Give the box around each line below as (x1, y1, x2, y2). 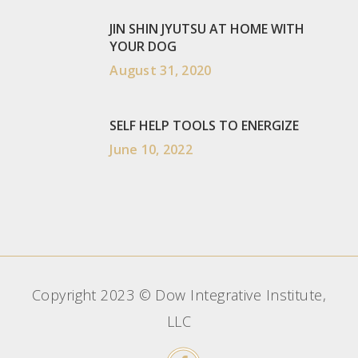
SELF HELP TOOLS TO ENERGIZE (109, 117, 300, 135)
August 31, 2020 (109, 62, 212, 80)
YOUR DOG (109, 38, 177, 56)
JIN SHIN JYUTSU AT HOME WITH (109, 20, 305, 38)
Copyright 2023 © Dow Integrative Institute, (31, 285, 327, 305)
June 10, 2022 (109, 141, 193, 159)
